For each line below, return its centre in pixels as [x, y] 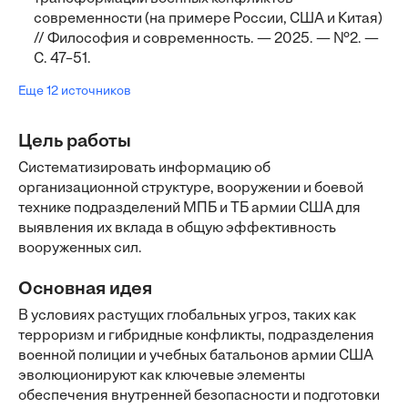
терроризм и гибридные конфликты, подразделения [196, 336]
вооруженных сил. [80, 249]
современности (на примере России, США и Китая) [208, 19]
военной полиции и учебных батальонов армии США [196, 356]
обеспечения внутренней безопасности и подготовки [199, 396]
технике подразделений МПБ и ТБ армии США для [189, 209]
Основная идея [85, 290]
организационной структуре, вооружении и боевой [191, 189]
